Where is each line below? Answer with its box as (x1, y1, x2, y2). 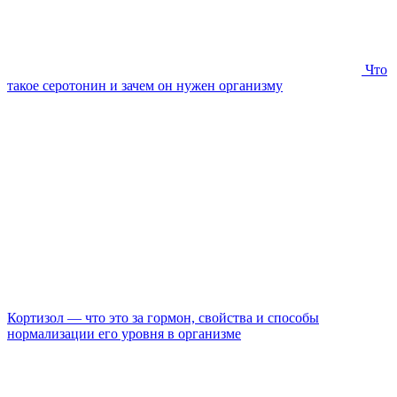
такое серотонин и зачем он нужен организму (7, 77, 283, 93)
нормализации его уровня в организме (7, 325, 241, 341)
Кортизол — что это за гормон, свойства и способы (7, 309, 319, 325)
